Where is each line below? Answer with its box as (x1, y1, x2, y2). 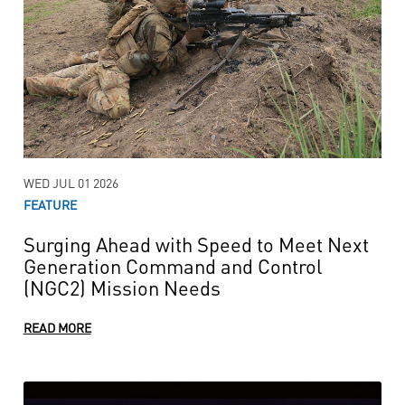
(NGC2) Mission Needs (23, 273, 221, 301)
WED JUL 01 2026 (23, 174, 118, 192)
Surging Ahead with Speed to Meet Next (23, 230, 369, 258)
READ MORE (23, 318, 91, 336)
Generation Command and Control (23, 251, 323, 279)
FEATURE (23, 195, 77, 213)
